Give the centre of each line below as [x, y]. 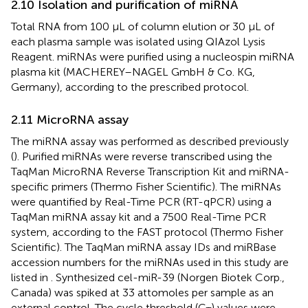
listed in [31, 277]
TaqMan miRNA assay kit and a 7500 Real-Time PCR [139, 217]
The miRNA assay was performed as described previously [150, 141]
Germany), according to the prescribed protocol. [130, 87]
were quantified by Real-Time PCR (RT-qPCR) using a [141, 201]
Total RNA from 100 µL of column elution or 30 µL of [143, 26]
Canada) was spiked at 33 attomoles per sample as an [142, 292]
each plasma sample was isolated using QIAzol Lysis [138, 41]
